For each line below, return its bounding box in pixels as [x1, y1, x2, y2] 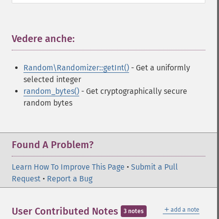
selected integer [23, 75, 81, 84]
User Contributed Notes [12, 205, 121, 217]
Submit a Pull [131, 162, 178, 172]
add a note [171, 206, 199, 213]
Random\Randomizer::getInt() [23, 63, 129, 72]
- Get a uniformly [129, 63, 190, 72]
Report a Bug [47, 174, 92, 183]
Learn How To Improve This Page [12, 162, 125, 172]
